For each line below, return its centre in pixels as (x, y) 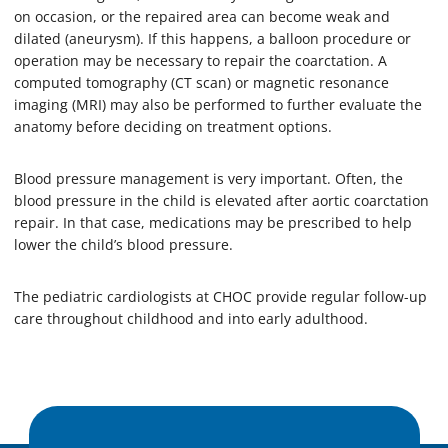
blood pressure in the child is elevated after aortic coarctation (221, 200)
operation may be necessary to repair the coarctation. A (200, 60)
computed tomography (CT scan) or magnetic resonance (201, 82)
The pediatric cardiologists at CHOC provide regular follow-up (220, 296)
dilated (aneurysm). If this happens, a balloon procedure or (212, 38)
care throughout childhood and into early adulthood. (191, 318)
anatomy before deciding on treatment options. (173, 126)
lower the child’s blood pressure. (123, 244)
